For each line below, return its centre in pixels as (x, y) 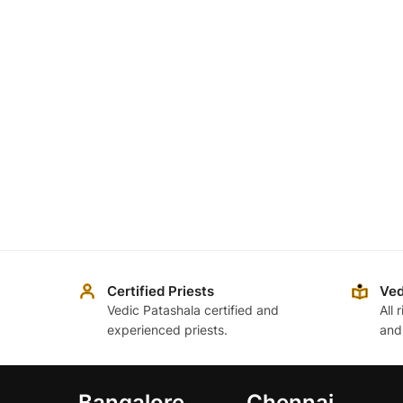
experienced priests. (167, 330)
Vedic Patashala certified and (193, 310)
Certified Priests (161, 291)
